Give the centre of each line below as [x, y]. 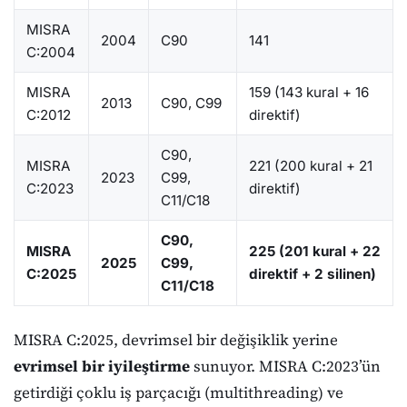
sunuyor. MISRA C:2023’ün [285, 366]
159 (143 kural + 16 [308, 92]
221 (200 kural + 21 [310, 165]
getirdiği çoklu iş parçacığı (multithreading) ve [179, 392]
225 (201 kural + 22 [314, 251]
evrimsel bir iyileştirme [102, 366]
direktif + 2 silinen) [312, 273]
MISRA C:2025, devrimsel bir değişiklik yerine [176, 339]
